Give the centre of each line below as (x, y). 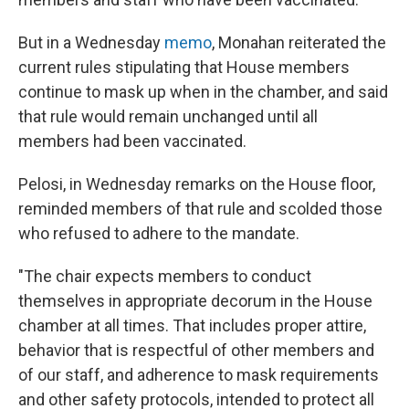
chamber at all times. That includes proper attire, (192, 326)
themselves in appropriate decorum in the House (195, 301)
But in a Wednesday (91, 43)
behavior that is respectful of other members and (196, 351)
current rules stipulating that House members (184, 68)
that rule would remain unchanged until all (168, 117)
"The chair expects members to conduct (165, 277)
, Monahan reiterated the (299, 43)
